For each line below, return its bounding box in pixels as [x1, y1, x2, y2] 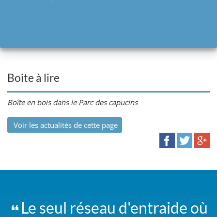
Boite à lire [7, 71, 60, 84]
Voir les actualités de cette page [12, 120, 118, 130]
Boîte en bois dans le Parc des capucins [7, 97, 138, 107]
